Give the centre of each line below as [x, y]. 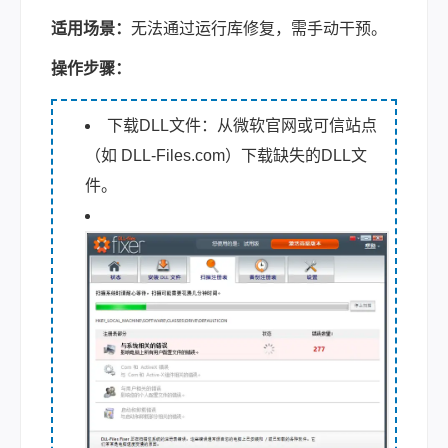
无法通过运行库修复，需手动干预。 [259, 29]
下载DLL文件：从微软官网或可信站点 [242, 126]
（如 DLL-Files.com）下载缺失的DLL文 [226, 156]
